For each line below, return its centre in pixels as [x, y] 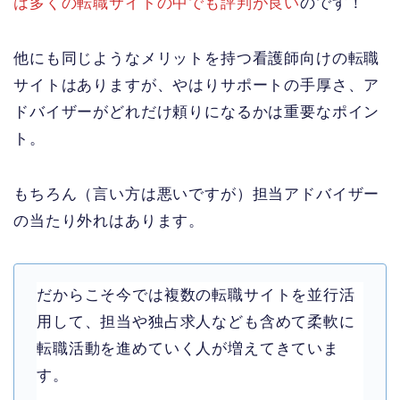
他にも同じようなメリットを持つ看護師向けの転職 [197, 58]
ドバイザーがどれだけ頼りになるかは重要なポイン [197, 112]
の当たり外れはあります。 [109, 221]
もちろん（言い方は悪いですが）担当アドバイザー [197, 194]
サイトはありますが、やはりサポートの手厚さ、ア [197, 85]
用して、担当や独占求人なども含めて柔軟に [196, 321]
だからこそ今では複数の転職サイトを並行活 [196, 295]
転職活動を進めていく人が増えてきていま [188, 348]
